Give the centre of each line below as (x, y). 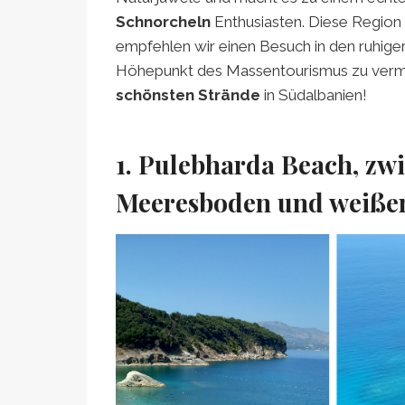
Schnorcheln (165, 21)
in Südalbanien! (314, 94)
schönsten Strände (188, 94)
